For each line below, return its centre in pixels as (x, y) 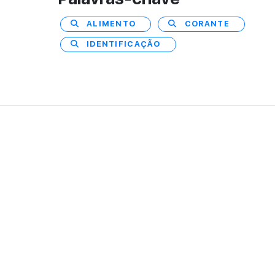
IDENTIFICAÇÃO (124, 44)
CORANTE (207, 24)
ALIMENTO (111, 24)
